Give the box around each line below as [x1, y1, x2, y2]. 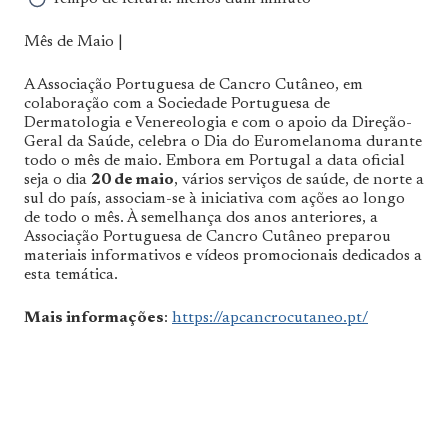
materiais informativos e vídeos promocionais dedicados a [24, 247, 422, 264]
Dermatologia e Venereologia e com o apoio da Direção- [24, 114, 412, 131]
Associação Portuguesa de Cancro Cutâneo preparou [24, 228, 391, 245]
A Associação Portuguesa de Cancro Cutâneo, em [24, 76, 363, 93]
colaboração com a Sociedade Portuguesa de [24, 95, 330, 112]
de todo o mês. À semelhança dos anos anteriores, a [24, 209, 378, 226]
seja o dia [24, 171, 91, 188]
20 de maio [91, 171, 174, 188]
